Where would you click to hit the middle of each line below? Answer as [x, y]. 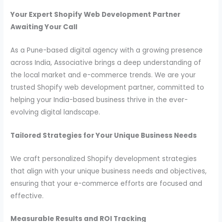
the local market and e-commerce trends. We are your [103, 75]
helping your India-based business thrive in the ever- [99, 100]
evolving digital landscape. [55, 112]
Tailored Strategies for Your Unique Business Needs [104, 135]
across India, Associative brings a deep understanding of [106, 62]
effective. [27, 196]
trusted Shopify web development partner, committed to [108, 87]
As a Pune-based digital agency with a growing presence [107, 50]
